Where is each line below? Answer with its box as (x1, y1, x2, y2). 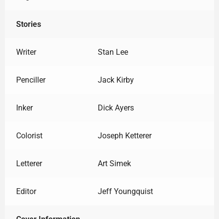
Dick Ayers (97, 103, 134, 112)
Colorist (16, 131, 43, 140)
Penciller (16, 75, 45, 85)
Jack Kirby (97, 75, 134, 85)
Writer (16, 47, 36, 57)
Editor (16, 186, 36, 196)
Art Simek (97, 158, 131, 168)
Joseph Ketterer (97, 131, 152, 140)
